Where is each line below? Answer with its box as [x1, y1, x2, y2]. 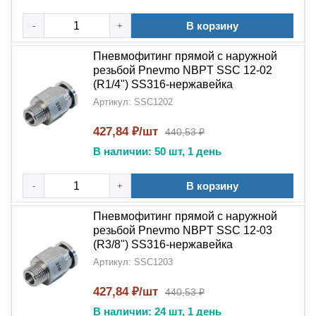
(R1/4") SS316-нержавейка [93, 78, 233, 90]
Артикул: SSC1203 [93, 257, 173, 267]
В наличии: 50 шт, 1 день [93, 145, 221, 157]
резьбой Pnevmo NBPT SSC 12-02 [93, 64, 272, 76]
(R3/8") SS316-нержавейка [93, 238, 233, 250]
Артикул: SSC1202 [93, 97, 173, 107]
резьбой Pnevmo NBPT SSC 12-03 [93, 224, 272, 236]
